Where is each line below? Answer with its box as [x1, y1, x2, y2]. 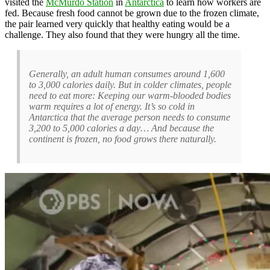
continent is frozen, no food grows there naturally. [29, 133, 216, 144]
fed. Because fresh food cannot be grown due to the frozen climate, [5, 7, 259, 18]
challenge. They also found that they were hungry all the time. [5, 29, 240, 40]
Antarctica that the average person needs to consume [29, 111, 230, 122]
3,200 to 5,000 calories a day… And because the [29, 122, 214, 133]
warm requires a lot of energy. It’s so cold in [29, 101, 195, 111]
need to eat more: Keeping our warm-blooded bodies [29, 90, 231, 101]
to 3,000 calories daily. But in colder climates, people [29, 79, 231, 90]
